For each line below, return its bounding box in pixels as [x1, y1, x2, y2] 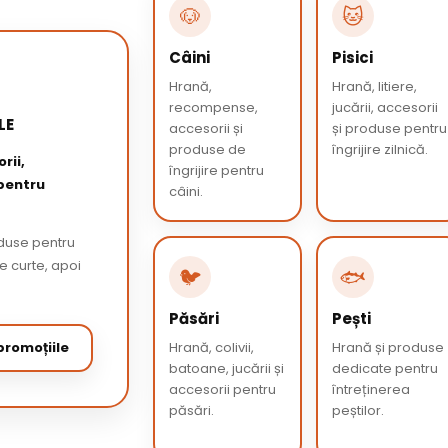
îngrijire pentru [169, 161, 265, 180]
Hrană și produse [331, 338, 444, 357]
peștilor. [331, 401, 384, 420]
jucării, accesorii [331, 98, 438, 117]
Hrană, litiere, [331, 77, 417, 96]
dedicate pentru [331, 359, 438, 378]
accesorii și [169, 119, 244, 138]
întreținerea [331, 380, 410, 399]
